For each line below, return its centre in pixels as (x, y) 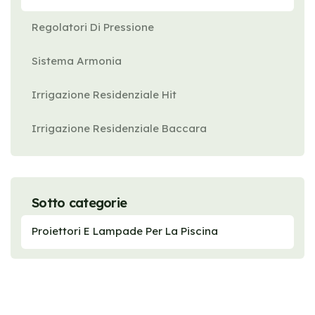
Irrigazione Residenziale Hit (104, 95)
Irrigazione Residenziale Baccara (119, 128)
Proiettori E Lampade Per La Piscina (125, 231)
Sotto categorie (79, 203)
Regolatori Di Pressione (93, 27)
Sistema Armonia (77, 61)
